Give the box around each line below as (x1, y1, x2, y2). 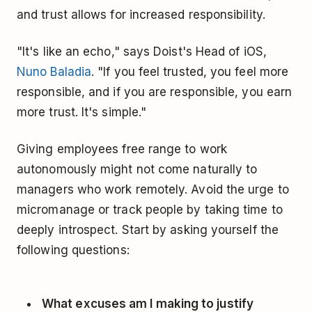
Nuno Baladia (17, 65, 92, 79)
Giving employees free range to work (17, 142, 227, 157)
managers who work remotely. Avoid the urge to (17, 182, 289, 197)
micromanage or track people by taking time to (17, 203, 283, 217)
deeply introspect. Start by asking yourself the (17, 223, 279, 237)
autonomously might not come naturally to (17, 162, 258, 177)
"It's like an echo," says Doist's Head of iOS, (17, 45, 267, 59)
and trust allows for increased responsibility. (17, 8, 265, 22)
